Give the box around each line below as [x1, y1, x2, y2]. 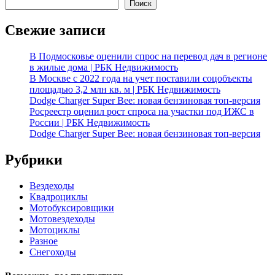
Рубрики [5, 151, 63, 168]
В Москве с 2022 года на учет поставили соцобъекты [29, 72, 252, 83]
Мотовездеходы [29, 213, 95, 224]
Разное [29, 235, 58, 246]
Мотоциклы [29, 224, 80, 235]
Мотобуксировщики [29, 202, 114, 213]
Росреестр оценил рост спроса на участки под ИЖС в [29, 106, 254, 117]
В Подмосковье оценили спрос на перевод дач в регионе [29, 50, 267, 61]
